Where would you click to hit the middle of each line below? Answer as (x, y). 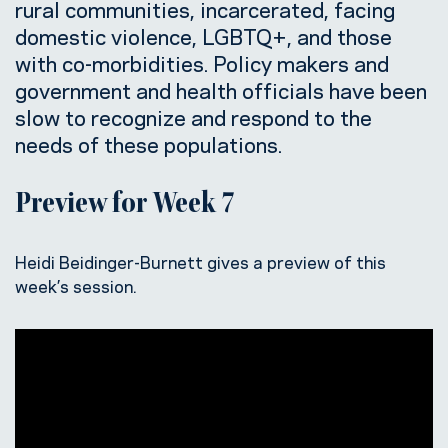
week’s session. (80, 284)
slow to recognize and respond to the (193, 115)
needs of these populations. (148, 142)
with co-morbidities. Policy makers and (202, 61)
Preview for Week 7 (125, 205)
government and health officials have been (221, 88)
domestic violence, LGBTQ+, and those (203, 34)
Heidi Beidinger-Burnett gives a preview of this (200, 260)
